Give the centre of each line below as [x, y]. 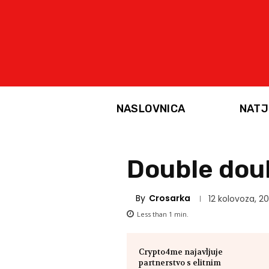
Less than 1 [155, 214]
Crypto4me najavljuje [181, 252]
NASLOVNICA [151, 109]
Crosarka [170, 198]
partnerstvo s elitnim [180, 262]
